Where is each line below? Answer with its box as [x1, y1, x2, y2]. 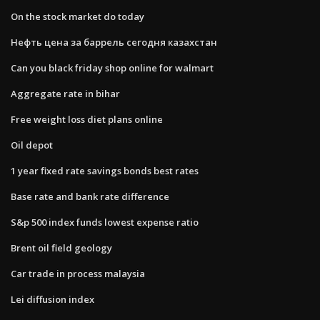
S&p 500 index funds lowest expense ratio [11, 215, 199, 229]
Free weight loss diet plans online [11, 112, 163, 126]
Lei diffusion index [11, 292, 94, 306]
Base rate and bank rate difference [11, 189, 169, 203]
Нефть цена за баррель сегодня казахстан [11, 35, 217, 49]
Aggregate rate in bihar [11, 86, 120, 100]
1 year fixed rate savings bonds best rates [11, 164, 199, 177]
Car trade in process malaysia [11, 266, 145, 280]
